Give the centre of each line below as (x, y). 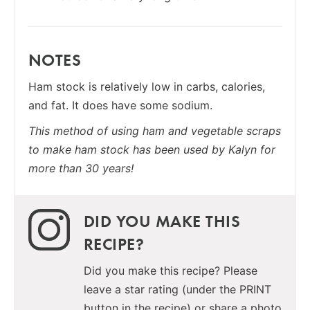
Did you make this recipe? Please (171, 270)
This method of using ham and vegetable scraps (155, 130)
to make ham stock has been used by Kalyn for (152, 149)
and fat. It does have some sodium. (120, 105)
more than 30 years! (81, 168)
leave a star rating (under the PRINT (177, 289)
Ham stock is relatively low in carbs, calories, (147, 86)
